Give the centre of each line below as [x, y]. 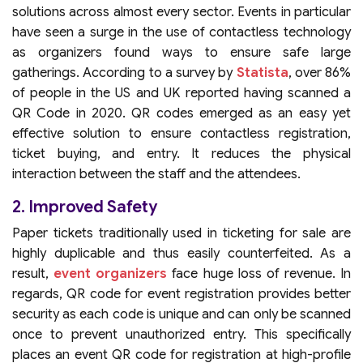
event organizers [111, 274]
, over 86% [319, 73]
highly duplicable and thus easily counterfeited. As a [181, 254]
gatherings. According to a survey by [124, 73]
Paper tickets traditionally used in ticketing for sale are [181, 233]
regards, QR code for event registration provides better [181, 294]
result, [33, 274]
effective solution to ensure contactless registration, [181, 134]
